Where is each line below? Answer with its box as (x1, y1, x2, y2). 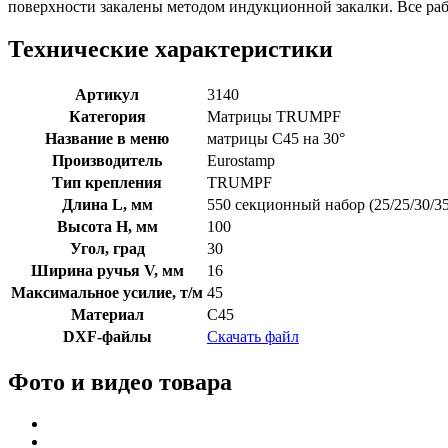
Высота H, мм (56, 217, 158, 235)
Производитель (52, 151, 162, 169)
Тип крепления (52, 173, 162, 191)
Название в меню (45, 129, 169, 147)
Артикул (75, 85, 139, 103)
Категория (68, 107, 146, 125)
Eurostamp (207, 151, 275, 169)
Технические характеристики (8, 35, 333, 62)
